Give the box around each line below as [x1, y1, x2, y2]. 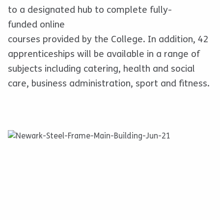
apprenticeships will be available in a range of [8, 49, 200, 60]
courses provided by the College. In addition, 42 [8, 34, 209, 45]
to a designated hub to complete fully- [8, 4, 172, 16]
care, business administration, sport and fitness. [8, 78, 210, 89]
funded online [8, 19, 65, 30]
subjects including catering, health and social [8, 63, 195, 75]
